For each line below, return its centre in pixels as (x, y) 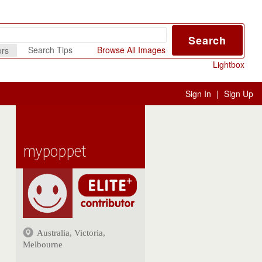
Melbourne (43, 244)
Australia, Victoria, (71, 233)
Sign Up (239, 94)
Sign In (198, 94)
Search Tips (51, 50)
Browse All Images (131, 50)
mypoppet (55, 151)
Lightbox (228, 64)
